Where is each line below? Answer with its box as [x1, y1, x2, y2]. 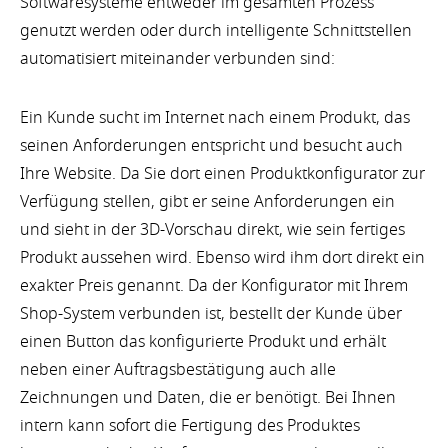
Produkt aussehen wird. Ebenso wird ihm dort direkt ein [20, 245, 425, 270]
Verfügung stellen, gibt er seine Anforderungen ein [20, 189, 395, 214]
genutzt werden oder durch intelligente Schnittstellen [20, 19, 412, 44]
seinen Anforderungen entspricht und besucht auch [20, 133, 403, 158]
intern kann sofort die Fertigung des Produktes [20, 413, 360, 438]
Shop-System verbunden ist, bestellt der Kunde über [20, 301, 402, 326]
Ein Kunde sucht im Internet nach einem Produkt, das [20, 105, 410, 130]
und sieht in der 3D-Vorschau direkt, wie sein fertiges [20, 217, 405, 242]
